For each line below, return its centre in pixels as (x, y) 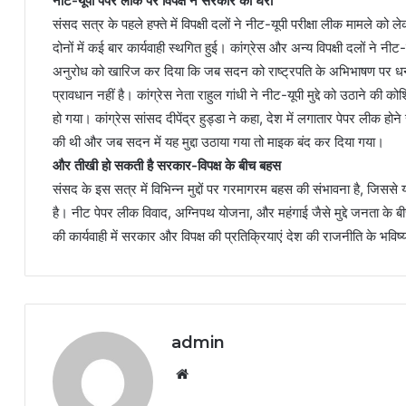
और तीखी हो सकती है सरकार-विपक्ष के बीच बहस (167, 165)
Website (218, 373)
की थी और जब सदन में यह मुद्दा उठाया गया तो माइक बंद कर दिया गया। (218, 142)
